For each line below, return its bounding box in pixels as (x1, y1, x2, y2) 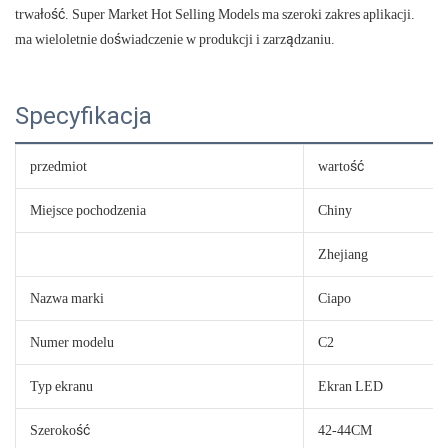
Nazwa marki (30, 289, 104, 306)
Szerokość (30, 421, 90, 438)
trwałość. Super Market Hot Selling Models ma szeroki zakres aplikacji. (15, 5, 415, 22)
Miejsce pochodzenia (30, 201, 146, 218)
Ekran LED (318, 377, 383, 394)
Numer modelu (30, 333, 114, 350)
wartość (318, 157, 364, 174)
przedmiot (30, 157, 87, 174)
